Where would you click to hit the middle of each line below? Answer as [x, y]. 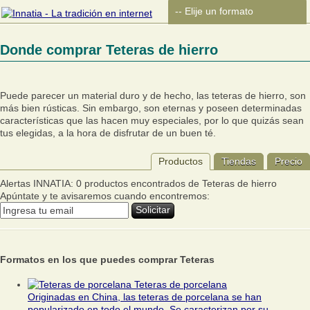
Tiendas [239, 161]
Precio [289, 161]
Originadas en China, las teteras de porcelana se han [145, 297]
